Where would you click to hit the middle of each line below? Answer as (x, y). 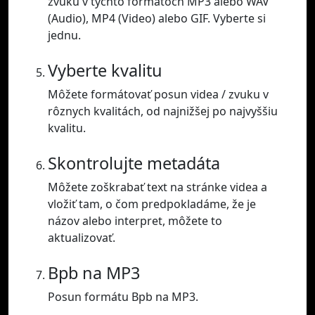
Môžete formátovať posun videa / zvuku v (158, 95)
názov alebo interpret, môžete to (135, 221)
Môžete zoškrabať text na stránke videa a (157, 187)
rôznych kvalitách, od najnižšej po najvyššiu (163, 111)
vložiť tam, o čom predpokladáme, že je (152, 204)
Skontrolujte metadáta (134, 163)
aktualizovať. (82, 238)
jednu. (64, 36)
